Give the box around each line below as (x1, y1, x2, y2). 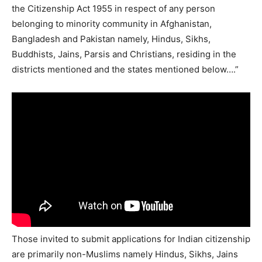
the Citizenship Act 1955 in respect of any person (12, 3, 215, 14)
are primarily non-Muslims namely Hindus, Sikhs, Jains (12, 248, 238, 260)
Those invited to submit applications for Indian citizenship (12, 233, 250, 244)
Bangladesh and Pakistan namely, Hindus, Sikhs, (12, 33, 211, 44)
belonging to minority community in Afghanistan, (12, 18, 212, 29)
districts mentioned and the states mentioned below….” (12, 64, 239, 75)
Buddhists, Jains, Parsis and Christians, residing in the (12, 49, 236, 60)
